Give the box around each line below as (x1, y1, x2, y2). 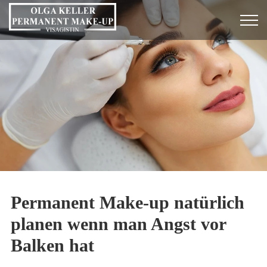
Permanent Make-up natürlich (11, 193, 244, 213)
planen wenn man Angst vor (11, 214, 226, 234)
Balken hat (11, 235, 94, 256)
